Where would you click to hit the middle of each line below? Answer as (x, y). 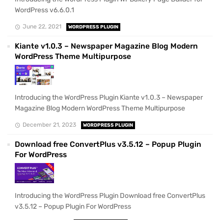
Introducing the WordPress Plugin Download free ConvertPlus (110, 195)
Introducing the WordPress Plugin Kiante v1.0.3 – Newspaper (109, 97)
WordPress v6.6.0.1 (44, 10)
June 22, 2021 (42, 26)
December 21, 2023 (49, 124)
